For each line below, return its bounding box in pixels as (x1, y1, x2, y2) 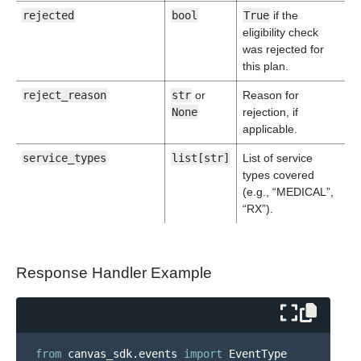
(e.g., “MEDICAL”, (243, 185, 334, 198)
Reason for (243, 89, 299, 102)
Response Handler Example (16, 264, 212, 281)
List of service (243, 151, 313, 164)
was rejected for (243, 43, 324, 56)
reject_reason (23, 89, 106, 102)
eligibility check (243, 26, 318, 39)
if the (270, 9, 298, 22)
